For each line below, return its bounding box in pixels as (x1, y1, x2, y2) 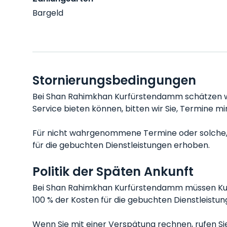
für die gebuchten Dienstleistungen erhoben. (32, 139, 210, 151)
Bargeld (32, 7, 63, 19)
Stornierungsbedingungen (32, 72, 196, 89)
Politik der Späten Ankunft (32, 163, 194, 180)
